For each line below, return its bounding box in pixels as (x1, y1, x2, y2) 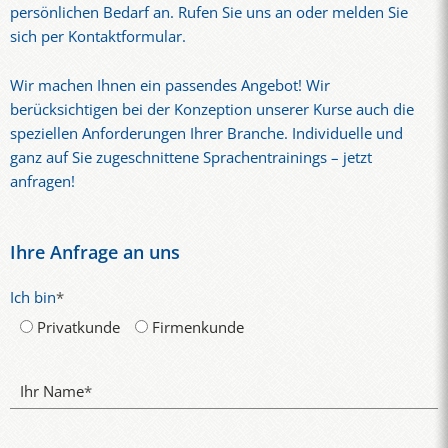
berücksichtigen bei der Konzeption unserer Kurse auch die (10, 98, 414, 120)
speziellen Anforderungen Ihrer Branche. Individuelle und (10, 122, 403, 144)
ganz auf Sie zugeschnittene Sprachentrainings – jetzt (10, 146, 372, 168)
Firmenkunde (152, 317, 245, 339)
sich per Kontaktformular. (10, 25, 186, 47)
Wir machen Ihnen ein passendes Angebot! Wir (10, 74, 330, 96)
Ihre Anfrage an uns (10, 240, 180, 265)
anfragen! (10, 170, 75, 192)
